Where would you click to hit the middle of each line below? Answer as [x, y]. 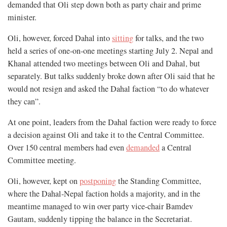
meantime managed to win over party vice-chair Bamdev [100, 206]
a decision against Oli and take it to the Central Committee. [106, 135]
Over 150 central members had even [67, 147]
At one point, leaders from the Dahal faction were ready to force [112, 122]
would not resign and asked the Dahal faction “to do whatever [108, 88]
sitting [123, 38]
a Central [176, 147]
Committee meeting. [42, 160]
